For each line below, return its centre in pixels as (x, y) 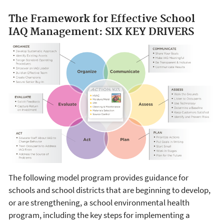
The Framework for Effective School (102, 19)
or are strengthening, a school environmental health (99, 202)
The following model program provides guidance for (98, 177)
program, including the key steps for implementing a (99, 215)
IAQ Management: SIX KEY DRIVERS (101, 32)
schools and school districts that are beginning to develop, (109, 190)
